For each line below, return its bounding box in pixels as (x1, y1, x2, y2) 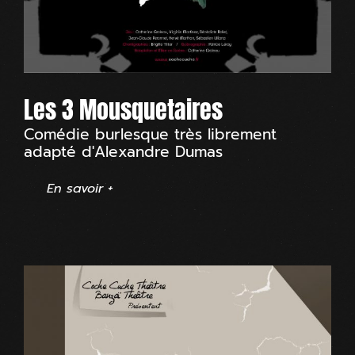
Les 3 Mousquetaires (24, 90, 223, 128)
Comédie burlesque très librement (24, 122, 277, 146)
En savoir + (47, 178, 113, 198)
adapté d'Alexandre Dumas (24, 139, 223, 163)
